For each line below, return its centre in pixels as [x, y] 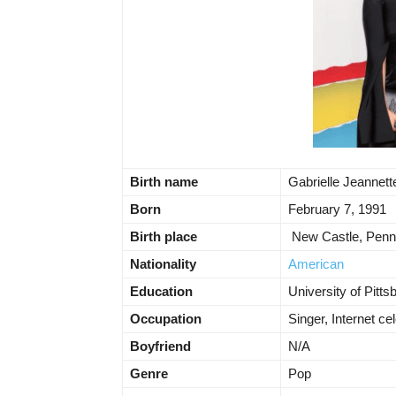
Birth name [164, 182]
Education [161, 292]
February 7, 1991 [337, 209]
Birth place [164, 237]
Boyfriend [160, 346]
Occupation [166, 319]
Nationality [163, 264]
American [316, 264]
